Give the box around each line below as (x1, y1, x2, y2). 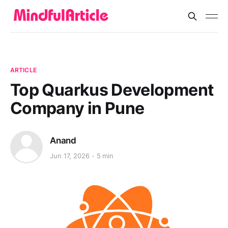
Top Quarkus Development (10, 80, 214, 100)
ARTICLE (10, 66, 37, 74)
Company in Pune (10, 98, 145, 118)
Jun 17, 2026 (50, 152, 90, 160)
